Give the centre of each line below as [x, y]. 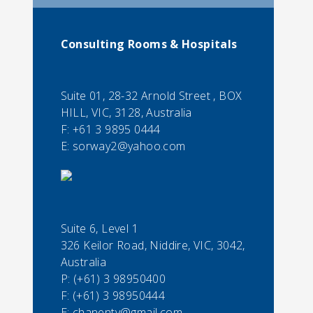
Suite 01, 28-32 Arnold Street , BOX [151, 96]
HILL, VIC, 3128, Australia [126, 112]
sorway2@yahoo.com [129, 146]
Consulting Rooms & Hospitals [149, 44]
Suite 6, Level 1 [99, 228]
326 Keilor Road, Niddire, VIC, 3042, [153, 245]
